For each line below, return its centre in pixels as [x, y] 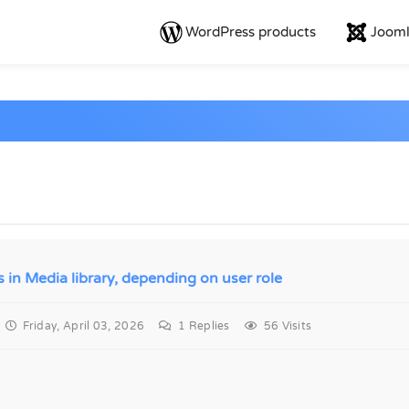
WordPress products [251, 32]
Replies [208, 326]
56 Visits [285, 326]
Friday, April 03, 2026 [80, 326]
